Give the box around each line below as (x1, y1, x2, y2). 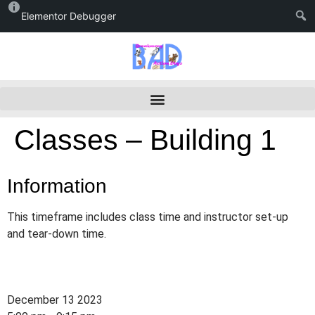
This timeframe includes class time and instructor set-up (7, 210, 288, 224)
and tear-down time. (7, 227, 106, 240)
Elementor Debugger (21, 10, 116, 22)
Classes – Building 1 (14, 124, 276, 156)
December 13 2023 (7, 293, 103, 307)
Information (7, 175, 107, 197)
